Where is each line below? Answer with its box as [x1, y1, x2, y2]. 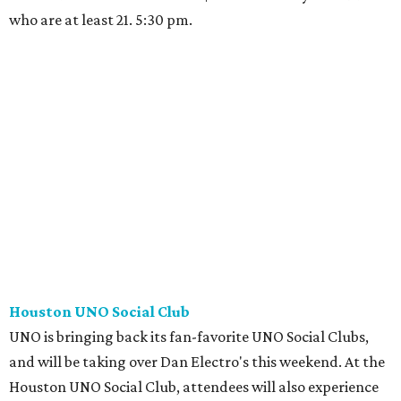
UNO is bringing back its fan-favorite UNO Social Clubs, [9, 328, 369, 346]
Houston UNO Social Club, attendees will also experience [9, 378, 379, 397]
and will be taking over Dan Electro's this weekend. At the [9, 353, 385, 371]
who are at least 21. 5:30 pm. [9, 11, 192, 30]
